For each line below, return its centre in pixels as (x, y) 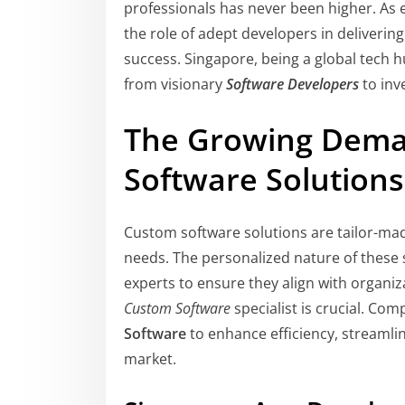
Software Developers (292, 85)
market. (150, 358)
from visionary (175, 85)
